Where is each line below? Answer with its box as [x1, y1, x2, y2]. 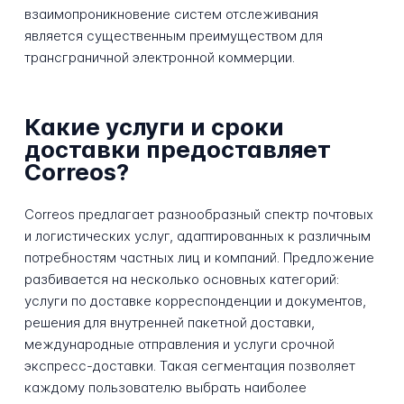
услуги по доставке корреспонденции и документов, [23, 291, 366, 309]
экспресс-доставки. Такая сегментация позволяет [23, 356, 355, 374]
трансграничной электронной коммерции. [23, 48, 295, 66]
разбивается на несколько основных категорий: [23, 270, 339, 288]
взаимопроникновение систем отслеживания [23, 5, 318, 23]
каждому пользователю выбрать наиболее [23, 378, 307, 396]
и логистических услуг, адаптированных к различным [23, 226, 371, 244]
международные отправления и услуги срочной [23, 335, 335, 353]
